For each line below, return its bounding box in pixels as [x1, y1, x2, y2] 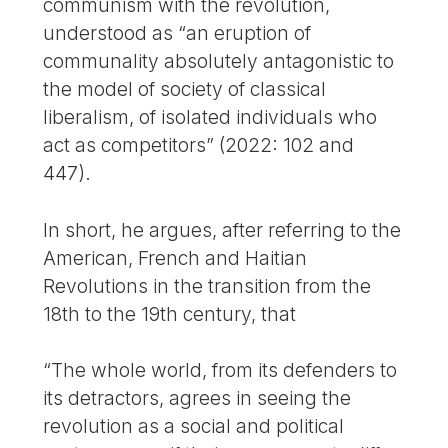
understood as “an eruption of [43, 20, 312, 45]
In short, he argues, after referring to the [43, 217, 402, 242]
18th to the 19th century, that [43, 301, 297, 326]
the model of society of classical [43, 76, 327, 101]
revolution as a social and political [43, 414, 345, 439]
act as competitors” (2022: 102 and [43, 132, 355, 157]
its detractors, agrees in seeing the [43, 386, 352, 411]
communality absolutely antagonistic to [43, 48, 395, 73]
